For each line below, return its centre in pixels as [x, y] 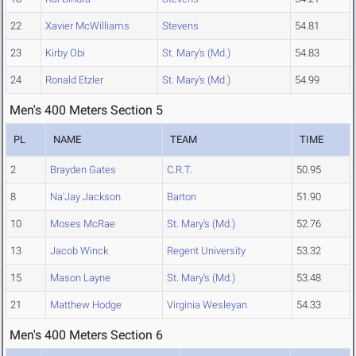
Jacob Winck [79, 251]
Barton [182, 197]
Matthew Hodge [86, 305]
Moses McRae [83, 224]
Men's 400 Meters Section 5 [86, 110]
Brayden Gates [83, 170]
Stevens [180, 26]
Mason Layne [80, 278]
